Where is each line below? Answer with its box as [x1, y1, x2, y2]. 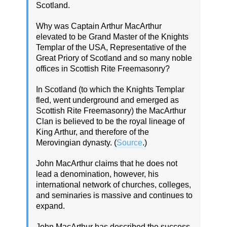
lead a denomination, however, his [36, 170, 159, 179]
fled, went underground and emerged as [36, 96, 179, 105]
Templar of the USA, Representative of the [36, 43, 186, 52]
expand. [36, 202, 65, 211]
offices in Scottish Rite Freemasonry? [36, 64, 170, 73]
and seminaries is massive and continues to [36, 191, 193, 200]
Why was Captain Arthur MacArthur [36, 22, 162, 31]
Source [117, 138, 142, 147]
